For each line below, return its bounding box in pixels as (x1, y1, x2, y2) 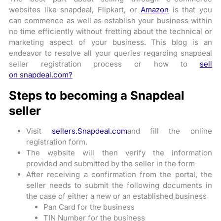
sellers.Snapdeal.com (51, 126, 127, 136)
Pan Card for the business (43, 202, 135, 212)
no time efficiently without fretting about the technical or (9, 27, 212, 36)
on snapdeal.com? (9, 70, 73, 79)
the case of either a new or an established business (26, 191, 207, 201)
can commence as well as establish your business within (9, 16, 212, 25)
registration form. (26, 137, 88, 147)
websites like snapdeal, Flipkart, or (9, 5, 141, 14)
